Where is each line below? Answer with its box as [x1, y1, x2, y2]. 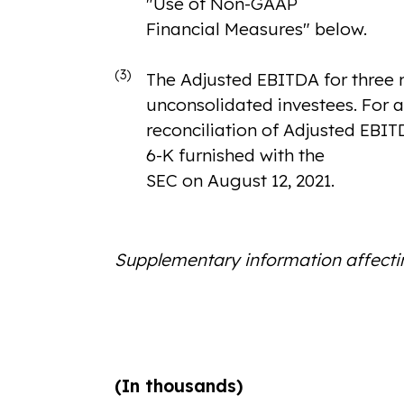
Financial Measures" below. [145, 18, 367, 41]
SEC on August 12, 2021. [145, 170, 335, 192]
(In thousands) [114, 375, 243, 398]
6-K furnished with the [145, 144, 325, 167]
